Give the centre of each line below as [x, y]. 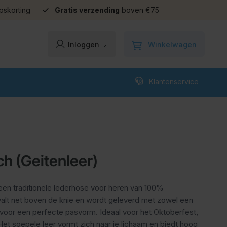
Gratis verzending [87, 10]
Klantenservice [174, 81]
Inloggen [85, 45]
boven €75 [139, 10]
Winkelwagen [172, 45]
